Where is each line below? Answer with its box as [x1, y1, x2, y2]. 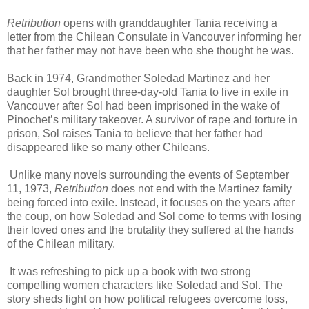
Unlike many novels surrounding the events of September [7, 168, 289, 181]
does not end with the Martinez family [111, 182, 292, 195]
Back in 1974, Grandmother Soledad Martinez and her [7, 72, 270, 84]
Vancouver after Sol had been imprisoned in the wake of [7, 99, 279, 112]
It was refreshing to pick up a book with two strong [7, 265, 251, 277]
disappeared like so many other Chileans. [7, 141, 210, 153]
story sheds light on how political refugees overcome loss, [7, 292, 288, 305]
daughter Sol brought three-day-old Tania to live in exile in [7, 86, 288, 98]
